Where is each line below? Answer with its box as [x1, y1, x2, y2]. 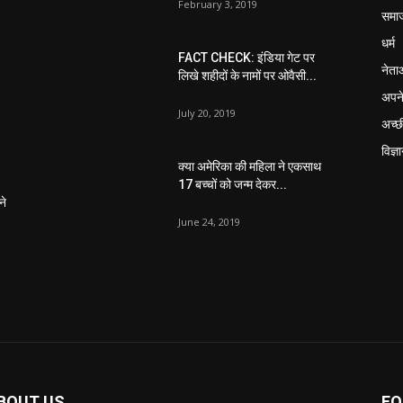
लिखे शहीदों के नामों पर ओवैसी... [178, 67, 317, 83]
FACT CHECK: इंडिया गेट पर [178, 49, 315, 65]
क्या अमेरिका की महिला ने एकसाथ [178, 158, 321, 174]
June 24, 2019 [178, 214, 240, 228]
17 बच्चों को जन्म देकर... [178, 176, 287, 192]
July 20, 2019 [178, 105, 236, 120]
